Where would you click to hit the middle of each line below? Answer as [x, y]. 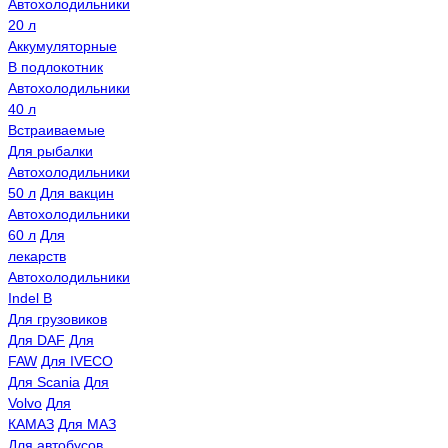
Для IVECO [77, 361]
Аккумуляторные [62, 46]
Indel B [30, 298]
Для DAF [36, 340]
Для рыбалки [50, 151]
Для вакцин [77, 193]
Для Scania [44, 382]
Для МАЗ [87, 424]
